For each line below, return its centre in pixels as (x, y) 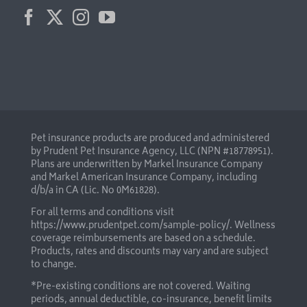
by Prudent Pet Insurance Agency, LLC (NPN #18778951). (152, 153)
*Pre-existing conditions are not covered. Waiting (140, 288)
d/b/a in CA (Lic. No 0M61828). (95, 192)
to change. (54, 266)
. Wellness (253, 227)
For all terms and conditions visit (102, 214)
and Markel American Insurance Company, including (144, 179)
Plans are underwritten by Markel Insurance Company (147, 166)
